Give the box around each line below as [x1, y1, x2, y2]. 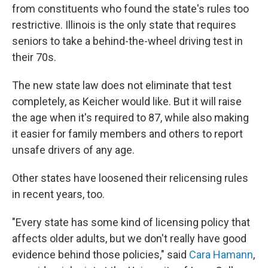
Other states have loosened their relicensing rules [12, 172, 248, 184]
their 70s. [12, 51, 56, 63]
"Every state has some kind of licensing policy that [12, 216, 250, 229]
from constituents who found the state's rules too [12, 2, 249, 15]
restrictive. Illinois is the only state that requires [12, 19, 236, 31]
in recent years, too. [12, 188, 105, 200]
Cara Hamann [189, 248, 253, 261]
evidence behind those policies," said [12, 248, 189, 261]
